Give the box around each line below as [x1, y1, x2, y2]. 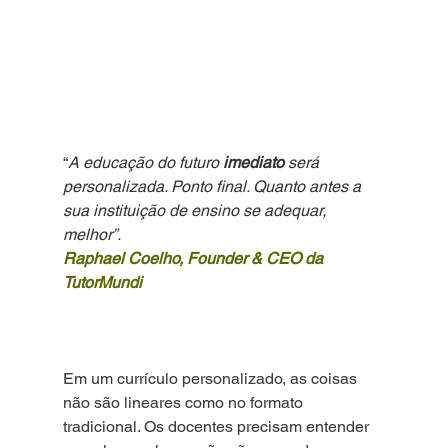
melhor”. [62, 225, 121, 245]
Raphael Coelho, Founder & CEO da [62, 249, 327, 269]
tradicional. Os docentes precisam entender [62, 417, 373, 437]
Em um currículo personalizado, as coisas [62, 369, 361, 389]
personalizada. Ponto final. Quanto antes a [62, 177, 365, 197]
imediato [222, 153, 284, 173]
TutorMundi [62, 273, 142, 293]
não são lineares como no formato [62, 393, 307, 413]
